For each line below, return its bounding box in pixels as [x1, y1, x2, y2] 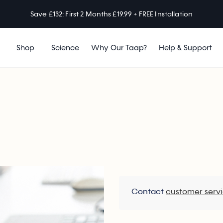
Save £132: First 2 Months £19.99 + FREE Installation [30, 9, 193, 18]
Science [51, 42, 79, 53]
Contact [131, 187, 166, 197]
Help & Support [158, 42, 212, 53]
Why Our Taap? [91, 42, 147, 53]
